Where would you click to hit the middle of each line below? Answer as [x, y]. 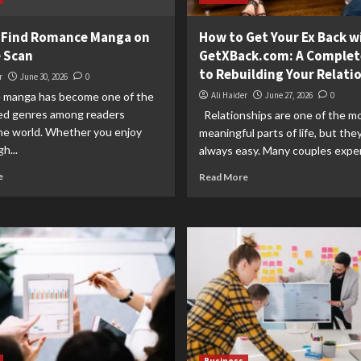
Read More [223, 177]
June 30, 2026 [44, 77]
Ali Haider [229, 95]
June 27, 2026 [288, 95]
